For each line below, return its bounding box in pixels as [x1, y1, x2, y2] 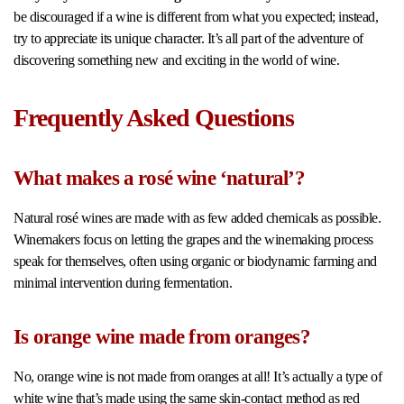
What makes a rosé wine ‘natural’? [14, 167, 305, 190]
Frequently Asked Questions [14, 104, 294, 133]
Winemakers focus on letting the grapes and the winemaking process [14, 232, 373, 248]
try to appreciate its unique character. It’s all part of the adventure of [14, 31, 363, 47]
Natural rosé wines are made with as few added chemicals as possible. [14, 210, 381, 226]
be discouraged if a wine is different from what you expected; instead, [14, 9, 379, 25]
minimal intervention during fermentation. [14, 275, 233, 291]
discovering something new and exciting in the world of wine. [14, 52, 340, 69]
